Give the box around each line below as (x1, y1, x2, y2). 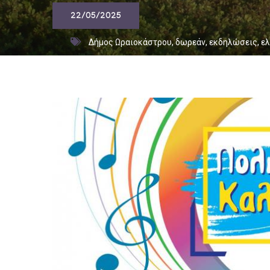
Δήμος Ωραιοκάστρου (89, 37, 172, 47)
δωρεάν (175, 37, 206, 47)
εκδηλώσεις (209, 37, 257, 47)
